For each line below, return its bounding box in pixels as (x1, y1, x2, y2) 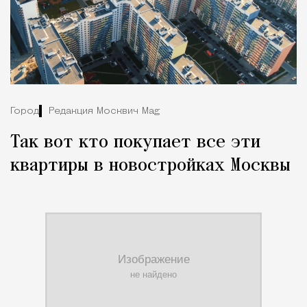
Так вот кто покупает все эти (10, 132, 260, 152)
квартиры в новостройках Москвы (10, 156, 291, 175)
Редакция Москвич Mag (49, 106, 160, 117)
